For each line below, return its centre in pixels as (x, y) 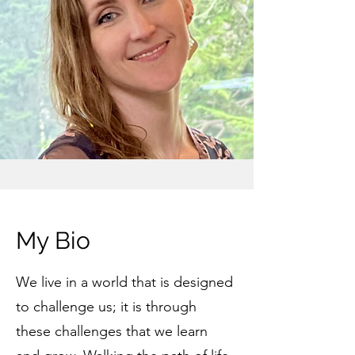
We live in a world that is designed (124, 282)
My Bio (53, 240)
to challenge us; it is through (106, 307)
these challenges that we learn (112, 331)
